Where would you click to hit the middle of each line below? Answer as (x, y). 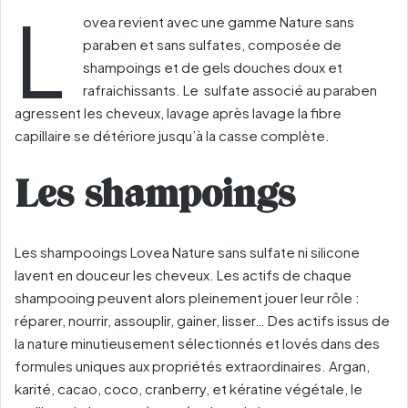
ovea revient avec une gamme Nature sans (219, 22)
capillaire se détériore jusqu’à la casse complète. (172, 136)
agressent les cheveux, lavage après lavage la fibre (178, 113)
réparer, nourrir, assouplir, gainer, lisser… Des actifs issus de (202, 320)
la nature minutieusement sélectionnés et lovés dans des (197, 342)
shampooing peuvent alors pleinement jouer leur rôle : (187, 297)
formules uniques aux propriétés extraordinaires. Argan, (192, 365)
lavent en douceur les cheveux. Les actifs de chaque (183, 274)
